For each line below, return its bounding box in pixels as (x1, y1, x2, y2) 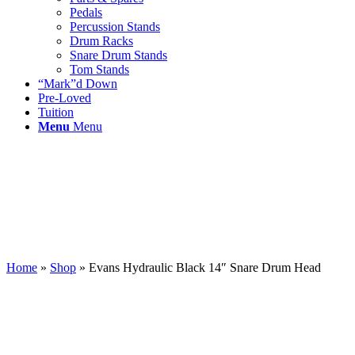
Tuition (38, 105, 74, 119)
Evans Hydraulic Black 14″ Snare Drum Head (89, 261, 321, 274)
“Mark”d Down (38, 77, 117, 90)
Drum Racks (70, 34, 133, 48)
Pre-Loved (38, 91, 91, 105)
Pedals (70, 6, 102, 19)
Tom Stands (70, 63, 129, 76)
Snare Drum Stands (70, 48, 167, 62)
